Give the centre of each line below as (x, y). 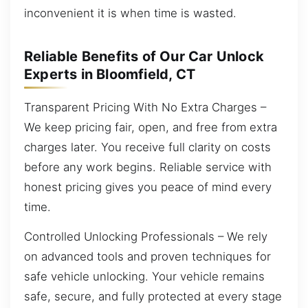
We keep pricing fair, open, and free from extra (151, 127)
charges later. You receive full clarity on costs (147, 147)
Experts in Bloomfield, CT (110, 74)
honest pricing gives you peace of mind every (148, 187)
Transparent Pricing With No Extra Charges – (145, 107)
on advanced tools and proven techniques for (147, 257)
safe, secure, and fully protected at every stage (153, 297)
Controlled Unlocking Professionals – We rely (146, 237)
